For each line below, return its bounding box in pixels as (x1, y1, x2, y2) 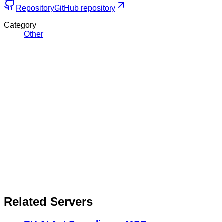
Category (4, 20, 36, 29)
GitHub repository (54, 3, 115, 12)
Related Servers (4, 195, 93, 209)
